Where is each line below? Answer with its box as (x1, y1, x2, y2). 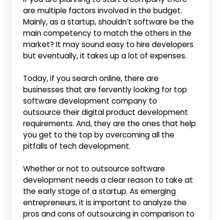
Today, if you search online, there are (23, 73, 159, 84)
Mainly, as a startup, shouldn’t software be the (23, 16, 194, 27)
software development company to (23, 96, 158, 107)
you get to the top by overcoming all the (23, 130, 175, 140)
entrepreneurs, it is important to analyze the (23, 197, 187, 208)
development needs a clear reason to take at (23, 175, 193, 186)
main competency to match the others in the (23, 27, 192, 38)
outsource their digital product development (23, 107, 189, 118)
